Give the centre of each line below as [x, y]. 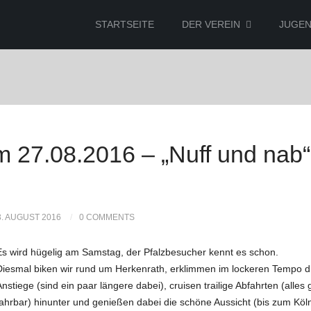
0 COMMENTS [107, 217]
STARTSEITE [125, 24]
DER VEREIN [211, 24]
